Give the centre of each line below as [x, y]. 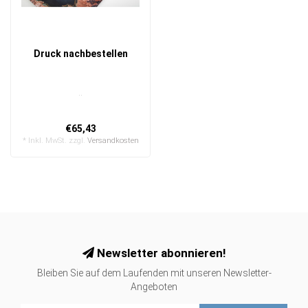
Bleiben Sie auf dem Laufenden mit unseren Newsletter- [154, 273]
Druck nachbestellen [80, 54]
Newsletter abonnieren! [160, 253]
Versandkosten [113, 141]
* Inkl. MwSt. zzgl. [55, 141]
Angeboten [154, 287]
